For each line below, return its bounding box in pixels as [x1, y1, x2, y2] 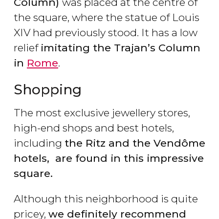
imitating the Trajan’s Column [41, 42, 200, 54]
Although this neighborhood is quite [14, 193, 198, 205]
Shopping [14, 81, 82, 98]
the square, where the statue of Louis [14, 11, 199, 24]
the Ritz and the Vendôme [65, 137, 205, 150]
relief [14, 42, 41, 54]
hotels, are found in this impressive [14, 152, 204, 165]
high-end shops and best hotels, [14, 122, 174, 134]
